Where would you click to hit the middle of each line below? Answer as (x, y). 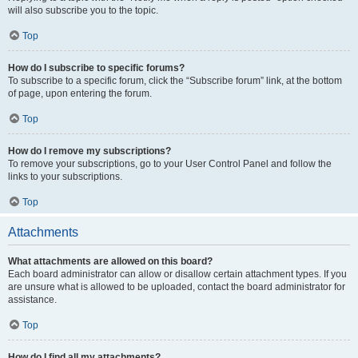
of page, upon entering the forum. (80, 93)
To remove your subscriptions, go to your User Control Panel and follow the (170, 164)
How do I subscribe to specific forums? (96, 68)
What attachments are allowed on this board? (110, 261)
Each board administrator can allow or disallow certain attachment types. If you (177, 274)
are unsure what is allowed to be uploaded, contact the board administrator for (177, 287)
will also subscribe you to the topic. (83, 10)
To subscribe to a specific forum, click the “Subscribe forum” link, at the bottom (175, 81)
